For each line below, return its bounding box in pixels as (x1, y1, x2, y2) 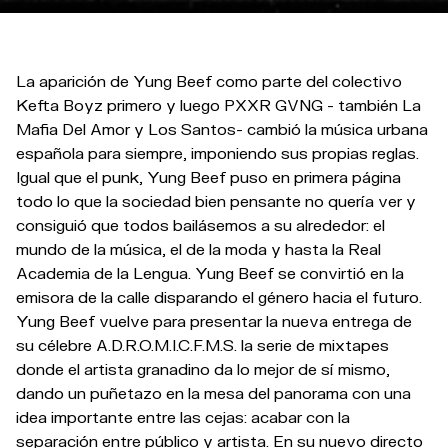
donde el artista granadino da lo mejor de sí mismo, (16, 359, 390, 379)
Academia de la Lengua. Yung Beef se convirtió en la (16, 263, 404, 283)
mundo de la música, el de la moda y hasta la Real (16, 239, 381, 259)
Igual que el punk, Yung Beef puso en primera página (16, 167, 401, 187)
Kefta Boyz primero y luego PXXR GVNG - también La (16, 95, 421, 115)
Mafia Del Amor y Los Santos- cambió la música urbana (16, 119, 428, 139)
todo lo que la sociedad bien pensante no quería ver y (16, 191, 416, 211)
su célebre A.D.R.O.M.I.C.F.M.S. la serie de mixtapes (16, 335, 389, 355)
